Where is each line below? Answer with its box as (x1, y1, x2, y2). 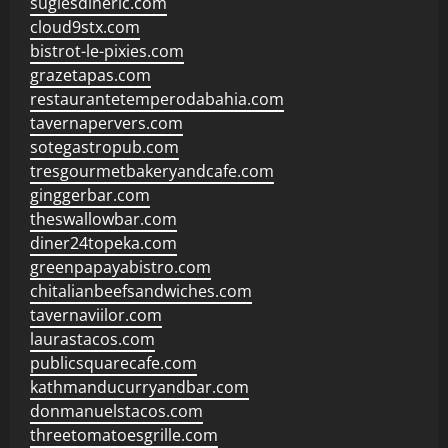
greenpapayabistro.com (30, 256, 211, 278)
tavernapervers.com (30, 112, 183, 134)
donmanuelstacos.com (30, 400, 203, 422)
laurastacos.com (30, 328, 155, 350)
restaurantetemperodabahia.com (30, 88, 284, 110)
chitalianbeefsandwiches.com (30, 280, 252, 302)
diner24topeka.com (30, 232, 177, 254)
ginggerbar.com (30, 184, 150, 206)
